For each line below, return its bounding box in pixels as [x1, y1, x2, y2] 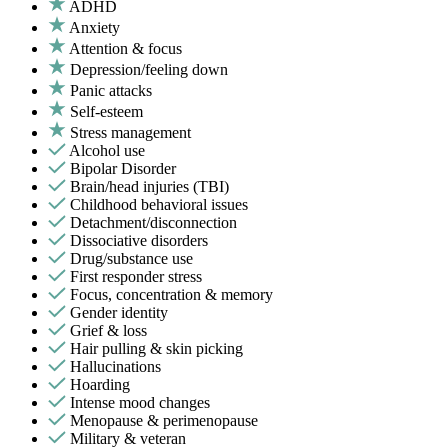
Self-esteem [70, 103, 143, 121]
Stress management [70, 124, 191, 142]
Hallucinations [70, 358, 161, 376]
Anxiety [69, 19, 120, 37]
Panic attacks [70, 82, 152, 100]
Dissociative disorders [70, 232, 208, 250]
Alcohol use [69, 142, 145, 160]
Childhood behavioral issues [70, 196, 248, 214]
